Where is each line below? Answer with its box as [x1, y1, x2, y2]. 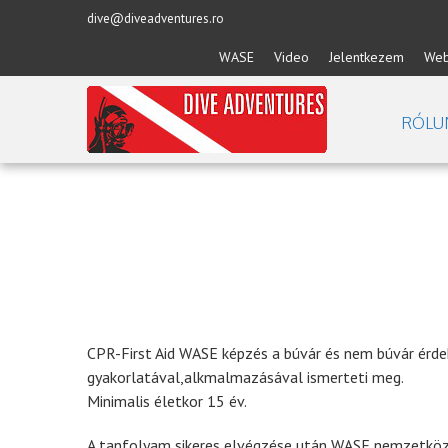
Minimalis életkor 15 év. [87, 391, 247, 411]
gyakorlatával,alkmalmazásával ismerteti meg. [87, 367, 404, 387]
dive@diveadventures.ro [87, 10, 224, 27]
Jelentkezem [329, 48, 404, 66]
